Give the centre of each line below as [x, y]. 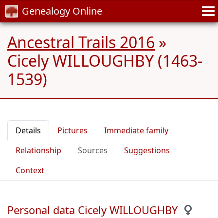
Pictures [73, 130]
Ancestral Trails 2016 [81, 42]
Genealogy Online [62, 11]
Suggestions [147, 150]
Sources [93, 150]
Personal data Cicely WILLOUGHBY [92, 210]
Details [28, 130]
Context [30, 170]
